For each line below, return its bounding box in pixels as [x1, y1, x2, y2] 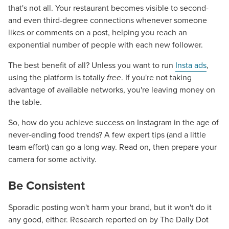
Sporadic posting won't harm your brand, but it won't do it [8, 201, 212, 214]
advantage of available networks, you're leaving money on [8, 84, 215, 96]
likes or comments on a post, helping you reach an [8, 27, 187, 39]
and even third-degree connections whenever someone [8, 14, 207, 27]
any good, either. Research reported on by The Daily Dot [8, 214, 209, 226]
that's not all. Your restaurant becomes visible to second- [8, 2, 209, 14]
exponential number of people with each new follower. [8, 39, 203, 51]
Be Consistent [8, 176, 85, 195]
